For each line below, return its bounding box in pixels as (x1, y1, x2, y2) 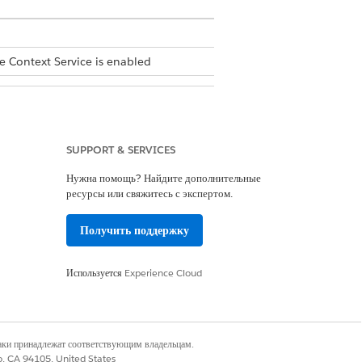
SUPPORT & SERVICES (66, 143, 175, 157)
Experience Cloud (124, 266, 202, 280)
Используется (66, 266, 124, 280)
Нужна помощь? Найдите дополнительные (66, 171, 261, 185)
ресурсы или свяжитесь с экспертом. (66, 187, 233, 200)
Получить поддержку (80, 223, 189, 238)
